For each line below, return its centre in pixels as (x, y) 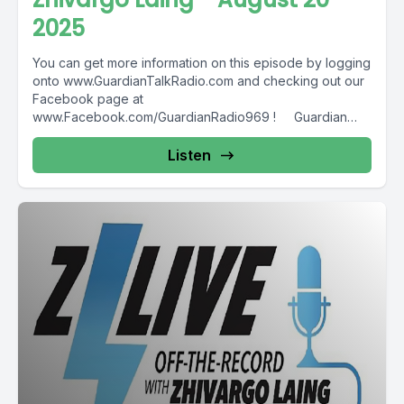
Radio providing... (84, 135)
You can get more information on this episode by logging (202, 63)
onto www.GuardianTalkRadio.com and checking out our (198, 81)
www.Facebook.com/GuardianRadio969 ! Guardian (190, 117)
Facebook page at (88, 99)
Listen (189, 155)
